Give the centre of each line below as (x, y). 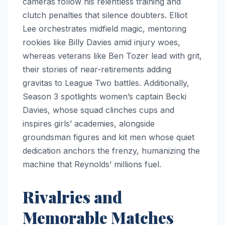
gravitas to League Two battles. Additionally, (106, 83)
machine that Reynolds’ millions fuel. (92, 164)
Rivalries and (72, 197)
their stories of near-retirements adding (97, 70)
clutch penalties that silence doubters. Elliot (105, 15)
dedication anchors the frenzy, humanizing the (111, 151)
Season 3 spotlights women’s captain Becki (104, 97)
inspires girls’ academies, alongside (89, 124)
